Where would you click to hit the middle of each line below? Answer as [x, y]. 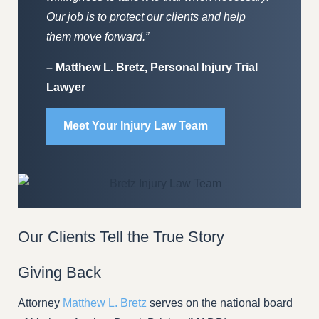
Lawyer [66, 87]
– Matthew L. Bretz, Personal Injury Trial [152, 67]
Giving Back [59, 273]
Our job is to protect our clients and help [146, 17]
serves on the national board [220, 303]
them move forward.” [98, 37]
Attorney [40, 303]
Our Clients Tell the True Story [121, 237]
